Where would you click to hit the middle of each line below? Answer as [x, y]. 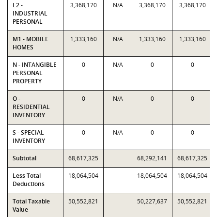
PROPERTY [27, 81]
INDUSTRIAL [30, 13]
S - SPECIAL [28, 132]
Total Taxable [31, 201]
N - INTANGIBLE [35, 65]
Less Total [27, 176]
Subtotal [24, 158]
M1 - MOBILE [31, 39]
